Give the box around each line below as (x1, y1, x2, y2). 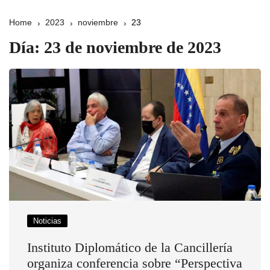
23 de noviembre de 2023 (44, 38, 221, 57)
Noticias (33, 216, 61, 225)
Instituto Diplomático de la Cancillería (27, 239, 233, 255)
